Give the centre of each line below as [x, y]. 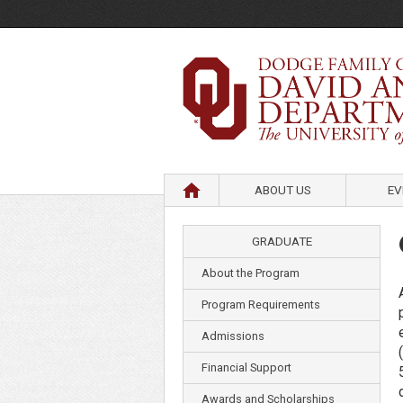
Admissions [233, 336]
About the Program [251, 273]
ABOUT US [282, 190]
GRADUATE [282, 241]
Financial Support [246, 367]
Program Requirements [261, 304]
